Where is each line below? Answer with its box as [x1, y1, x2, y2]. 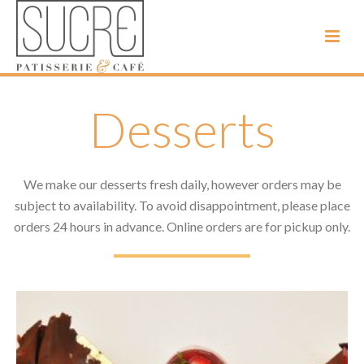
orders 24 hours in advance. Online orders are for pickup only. [14, 219, 350, 234]
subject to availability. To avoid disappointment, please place [14, 197, 350, 213]
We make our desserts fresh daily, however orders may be [23, 176, 341, 192]
